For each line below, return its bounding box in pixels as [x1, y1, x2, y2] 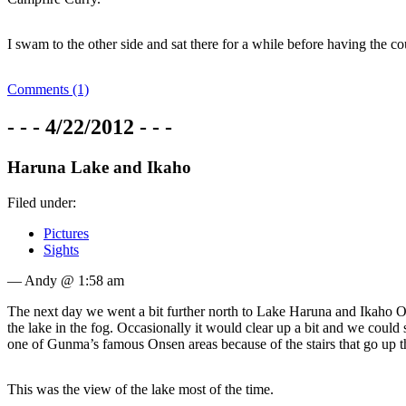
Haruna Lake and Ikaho [7, 158, 191, 178]
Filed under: [7, 195, 76, 211]
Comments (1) [7, 81, 89, 97]
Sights [43, 242, 79, 258]
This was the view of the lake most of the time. [7, 382, 274, 398]
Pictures [43, 226, 89, 242]
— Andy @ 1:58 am [7, 273, 124, 289]
